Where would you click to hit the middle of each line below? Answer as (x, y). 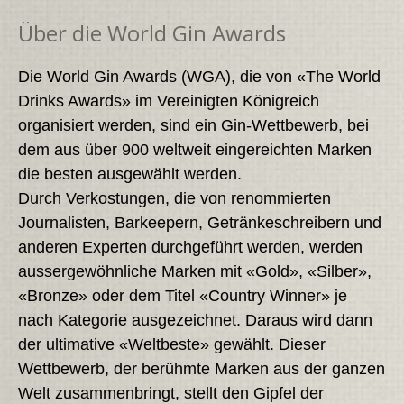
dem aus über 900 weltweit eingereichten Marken (194, 149)
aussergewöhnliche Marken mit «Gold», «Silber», (194, 271)
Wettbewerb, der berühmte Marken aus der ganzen (201, 368)
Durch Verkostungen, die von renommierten (174, 198)
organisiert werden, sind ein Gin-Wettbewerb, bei (193, 125)
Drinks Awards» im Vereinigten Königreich (168, 101)
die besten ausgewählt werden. (129, 174)
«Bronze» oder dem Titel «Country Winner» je (182, 295)
